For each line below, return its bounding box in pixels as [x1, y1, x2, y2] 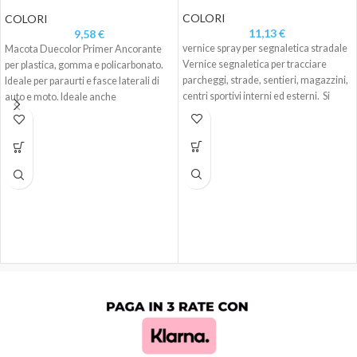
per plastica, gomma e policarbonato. [5, 59, 163, 72]
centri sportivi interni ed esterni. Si [182, 90, 330, 103]
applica [182, 106, 213, 119]
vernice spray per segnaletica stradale [182, 42, 347, 55]
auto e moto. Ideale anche [5, 91, 116, 104]
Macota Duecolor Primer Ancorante [5, 43, 162, 56]
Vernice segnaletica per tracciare [182, 58, 327, 71]
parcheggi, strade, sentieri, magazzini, [182, 74, 348, 87]
